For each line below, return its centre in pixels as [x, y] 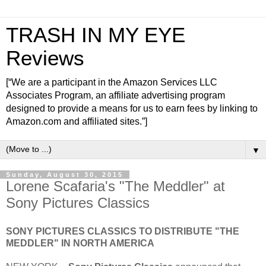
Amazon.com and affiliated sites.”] [77, 121]
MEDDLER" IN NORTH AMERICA [80, 243]
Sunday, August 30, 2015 [65, 175]
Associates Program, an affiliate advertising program [115, 95]
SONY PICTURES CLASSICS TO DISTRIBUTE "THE [123, 231]
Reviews [45, 58]
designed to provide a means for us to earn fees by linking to [132, 108]
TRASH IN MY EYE [96, 35]
